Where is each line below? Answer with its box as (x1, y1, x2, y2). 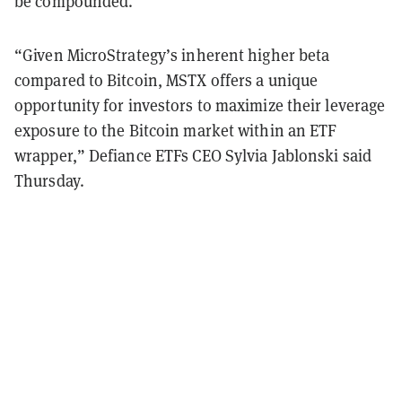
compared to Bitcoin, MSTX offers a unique (14, 69, 319, 91)
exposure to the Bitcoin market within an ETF (14, 119, 337, 141)
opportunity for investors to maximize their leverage (14, 94, 386, 116)
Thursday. (14, 170, 88, 191)
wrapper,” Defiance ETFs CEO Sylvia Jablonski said (14, 144, 371, 166)
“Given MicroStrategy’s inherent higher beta (14, 44, 330, 66)
